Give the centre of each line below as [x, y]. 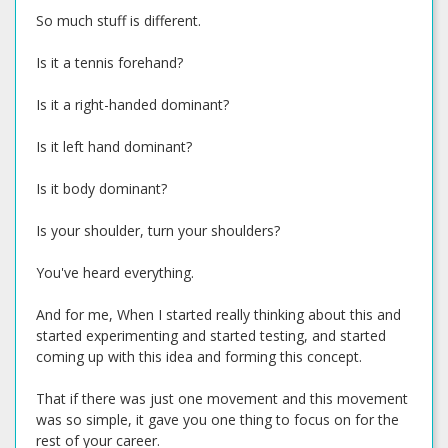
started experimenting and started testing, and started [211, 335]
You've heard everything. [115, 272]
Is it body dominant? [101, 188]
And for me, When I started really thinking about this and [218, 314]
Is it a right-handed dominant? [132, 104]
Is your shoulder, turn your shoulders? [158, 230]
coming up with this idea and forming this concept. [199, 356]
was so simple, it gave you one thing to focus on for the [217, 419]
